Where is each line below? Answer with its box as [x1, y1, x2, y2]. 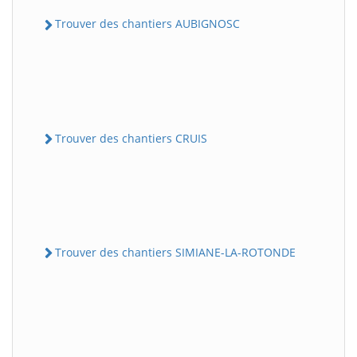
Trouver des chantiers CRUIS [55, 130, 207, 146]
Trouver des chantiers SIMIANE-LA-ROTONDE [55, 244, 296, 260]
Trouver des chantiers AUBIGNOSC [55, 16, 240, 32]
